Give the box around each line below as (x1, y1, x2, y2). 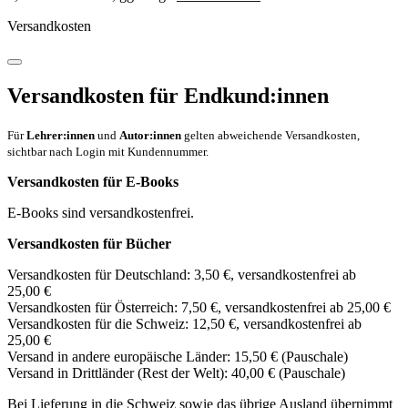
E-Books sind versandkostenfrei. (7, 205, 194, 221)
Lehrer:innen (26, 128, 95, 143)
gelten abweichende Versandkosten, (181, 128, 360, 143)
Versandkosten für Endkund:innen (7, 84, 329, 108)
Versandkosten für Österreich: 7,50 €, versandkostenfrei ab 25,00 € (7, 300, 391, 316)
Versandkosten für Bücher (7, 236, 171, 252)
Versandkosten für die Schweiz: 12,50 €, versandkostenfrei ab (7, 316, 362, 332)
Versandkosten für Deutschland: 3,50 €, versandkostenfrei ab (7, 267, 356, 283)
